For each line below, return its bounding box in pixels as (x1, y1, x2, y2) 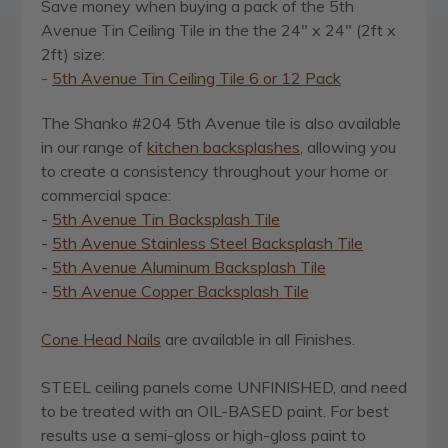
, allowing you (300, 137, 396, 158)
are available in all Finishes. (161, 329, 355, 350)
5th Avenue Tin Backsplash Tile (52, 209, 280, 230)
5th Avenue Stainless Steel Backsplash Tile (52, 233, 363, 254)
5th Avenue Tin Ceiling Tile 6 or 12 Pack (52, 68, 341, 89)
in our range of (41, 137, 147, 158)
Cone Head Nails (41, 329, 161, 350)
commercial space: (41, 185, 171, 206)
